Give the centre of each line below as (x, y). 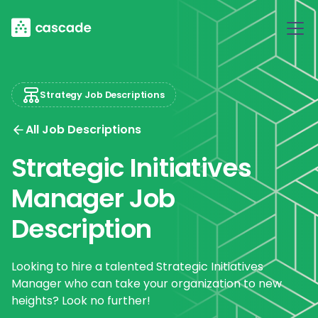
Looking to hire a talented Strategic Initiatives (137, 267)
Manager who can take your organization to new (147, 284)
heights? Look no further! (81, 301)
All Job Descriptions (83, 130)
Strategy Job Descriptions (102, 94)
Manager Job (93, 198)
